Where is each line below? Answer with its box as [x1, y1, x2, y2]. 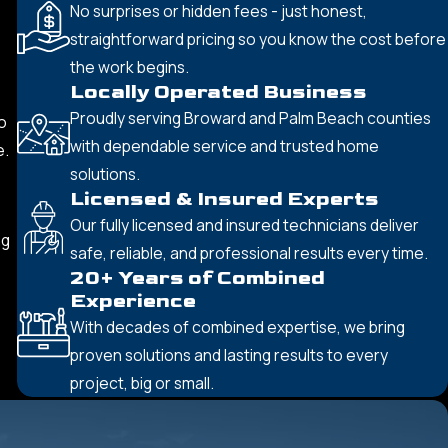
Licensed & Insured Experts [69, 187, 379, 212]
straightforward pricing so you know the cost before [69, 28, 446, 51]
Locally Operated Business [69, 80, 367, 105]
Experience [69, 289, 196, 314]
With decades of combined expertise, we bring [69, 316, 405, 339]
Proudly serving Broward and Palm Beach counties [69, 107, 431, 130]
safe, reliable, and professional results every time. [69, 242, 428, 265]
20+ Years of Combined [69, 266, 325, 291]
